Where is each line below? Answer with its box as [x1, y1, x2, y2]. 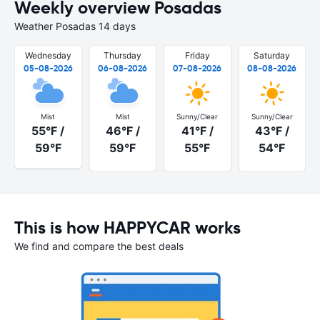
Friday [184, 50, 210, 61]
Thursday [104, 50, 142, 61]
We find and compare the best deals [14, 239, 184, 252]
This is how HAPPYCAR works [14, 216, 241, 239]
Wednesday [24, 50, 71, 61]
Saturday [254, 50, 291, 61]
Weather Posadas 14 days [14, 20, 136, 32]
